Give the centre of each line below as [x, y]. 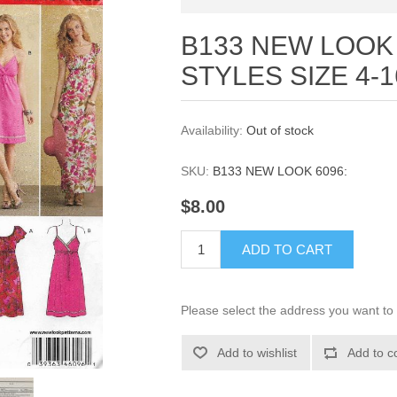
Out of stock [280, 130]
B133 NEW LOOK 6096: [280, 171]
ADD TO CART [288, 250]
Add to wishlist [257, 353]
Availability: [212, 130]
